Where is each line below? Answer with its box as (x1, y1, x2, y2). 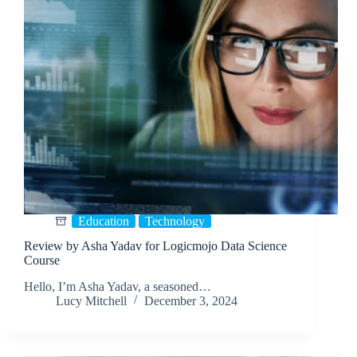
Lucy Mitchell (56, 293, 127, 308)
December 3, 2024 (144, 293, 237, 308)
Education (78, 214, 129, 229)
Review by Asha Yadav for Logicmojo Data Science (24, 238, 287, 253)
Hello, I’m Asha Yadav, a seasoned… (24, 279, 211, 293)
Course (24, 253, 60, 267)
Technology (145, 214, 205, 229)
